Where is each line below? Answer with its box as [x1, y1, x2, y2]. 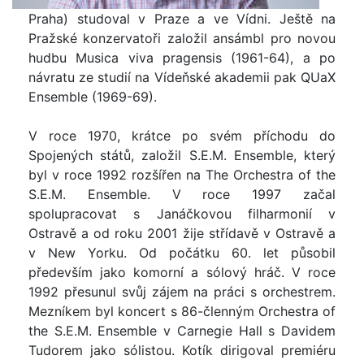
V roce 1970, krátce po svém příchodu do [28, 127, 336, 144]
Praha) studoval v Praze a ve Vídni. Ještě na [28, 10, 336, 27]
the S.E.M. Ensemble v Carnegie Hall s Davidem [28, 322, 336, 339]
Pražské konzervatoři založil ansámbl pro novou [28, 29, 336, 46]
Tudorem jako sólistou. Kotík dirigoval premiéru [28, 341, 336, 358]
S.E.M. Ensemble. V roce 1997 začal [28, 185, 336, 202]
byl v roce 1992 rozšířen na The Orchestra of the [28, 166, 336, 183]
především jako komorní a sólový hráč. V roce [28, 263, 336, 280]
